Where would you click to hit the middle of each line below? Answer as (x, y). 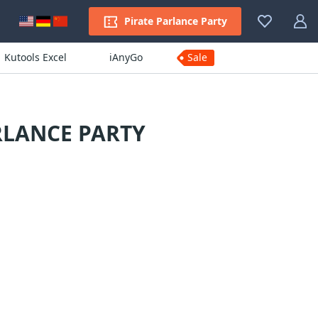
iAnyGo (126, 57)
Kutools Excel (35, 57)
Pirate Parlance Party (176, 21)
